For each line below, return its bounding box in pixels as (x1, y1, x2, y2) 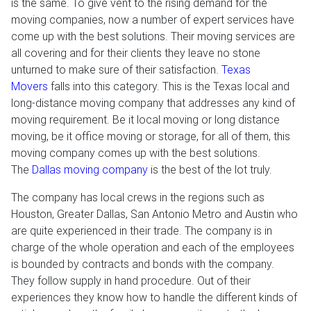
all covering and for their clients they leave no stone (11, 46, 260, 60)
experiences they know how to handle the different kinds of (11, 290, 297, 304)
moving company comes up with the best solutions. (11, 146, 260, 160)
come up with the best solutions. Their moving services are (11, 29, 295, 43)
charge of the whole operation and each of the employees (11, 240, 294, 254)
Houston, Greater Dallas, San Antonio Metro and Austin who (11, 207, 298, 221)
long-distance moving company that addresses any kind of (11, 96, 295, 110)
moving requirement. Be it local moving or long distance (11, 112, 280, 126)
